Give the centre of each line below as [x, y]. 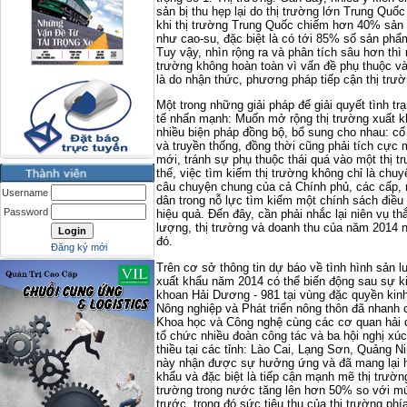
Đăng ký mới [79, 247]
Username [25, 193]
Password [26, 212]
